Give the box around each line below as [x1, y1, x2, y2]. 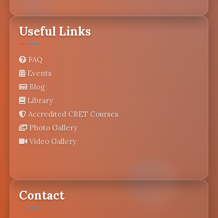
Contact [19, 187, 65, 203]
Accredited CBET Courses [26, 109, 119, 119]
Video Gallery [27, 136, 77, 146]
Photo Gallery [27, 123, 78, 132]
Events [25, 68, 52, 78]
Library [25, 95, 54, 105]
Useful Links [19, 23, 91, 39]
